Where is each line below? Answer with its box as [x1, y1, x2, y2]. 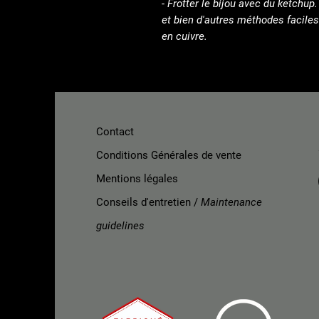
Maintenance [200, 196, 262, 209]
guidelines [95, 219, 145, 232]
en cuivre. [162, 30, 207, 43]
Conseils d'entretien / [95, 196, 201, 209]
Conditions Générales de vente [95, 149, 241, 162]
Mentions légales [95, 172, 178, 185]
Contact [95, 125, 134, 138]
